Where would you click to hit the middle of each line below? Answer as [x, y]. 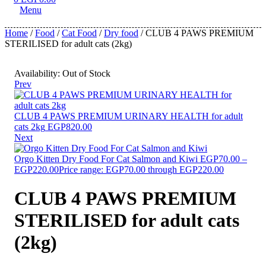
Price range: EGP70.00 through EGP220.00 [141, 170]
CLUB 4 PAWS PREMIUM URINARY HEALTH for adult [129, 116]
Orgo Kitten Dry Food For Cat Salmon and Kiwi [106, 159]
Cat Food [79, 33]
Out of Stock [85, 73]
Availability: [37, 73]
